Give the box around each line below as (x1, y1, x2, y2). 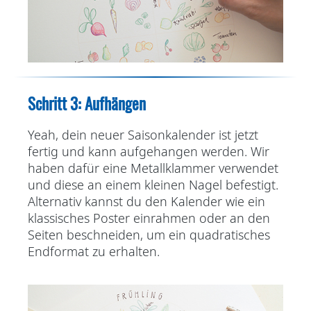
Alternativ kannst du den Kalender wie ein (28, 193, 265, 210)
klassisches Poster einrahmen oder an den (28, 210, 270, 227)
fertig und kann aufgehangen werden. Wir (28, 143, 269, 160)
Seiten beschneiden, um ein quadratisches (28, 226, 270, 244)
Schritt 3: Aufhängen (28, 92, 146, 115)
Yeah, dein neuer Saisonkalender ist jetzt (28, 126, 258, 144)
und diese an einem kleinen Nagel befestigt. (28, 176, 278, 194)
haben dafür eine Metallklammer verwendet (28, 160, 278, 177)
